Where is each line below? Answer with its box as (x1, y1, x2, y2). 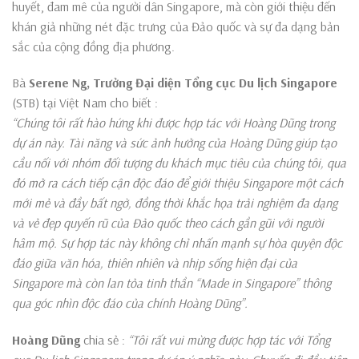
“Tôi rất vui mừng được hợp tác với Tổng (128, 332, 330, 349)
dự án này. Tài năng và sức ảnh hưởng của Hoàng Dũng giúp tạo (12, 135, 337, 151)
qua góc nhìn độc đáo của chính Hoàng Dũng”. (12, 295, 248, 312)
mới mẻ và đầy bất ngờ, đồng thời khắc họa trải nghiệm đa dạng (12, 195, 337, 212)
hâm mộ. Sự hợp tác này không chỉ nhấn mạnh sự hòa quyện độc (12, 235, 342, 252)
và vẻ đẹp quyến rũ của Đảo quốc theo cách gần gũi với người (12, 215, 324, 232)
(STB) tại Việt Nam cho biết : (12, 95, 158, 111)
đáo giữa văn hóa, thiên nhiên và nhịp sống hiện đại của (12, 255, 297, 272)
